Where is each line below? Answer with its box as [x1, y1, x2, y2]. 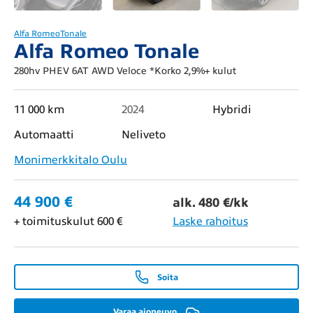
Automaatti [14, 129, 74, 142]
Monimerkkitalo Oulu [14, 154, 127, 167]
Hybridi [212, 103, 252, 117]
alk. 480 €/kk [173, 196, 249, 210]
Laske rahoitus [173, 215, 248, 228]
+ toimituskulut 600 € [14, 215, 122, 228]
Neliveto [121, 129, 166, 142]
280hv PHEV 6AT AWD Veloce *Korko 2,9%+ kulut [14, 66, 236, 77]
